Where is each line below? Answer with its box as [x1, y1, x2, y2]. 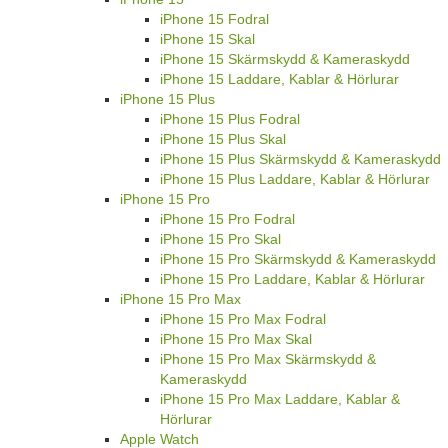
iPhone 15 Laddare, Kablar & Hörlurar [160, 71, 399, 88]
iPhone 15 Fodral [160, 11, 269, 28]
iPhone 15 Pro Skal [160, 231, 281, 248]
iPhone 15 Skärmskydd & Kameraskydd [160, 51, 410, 68]
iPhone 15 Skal [160, 31, 255, 48]
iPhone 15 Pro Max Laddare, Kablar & [160, 391, 400, 408]
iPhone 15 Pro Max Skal [160, 331, 312, 348]
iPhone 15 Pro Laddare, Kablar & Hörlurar [160, 271, 425, 288]
